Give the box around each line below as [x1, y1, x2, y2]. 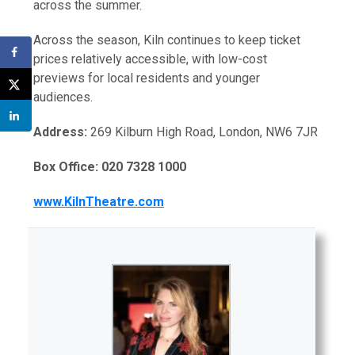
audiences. [33, 89, 94, 105]
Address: [33, 124, 88, 139]
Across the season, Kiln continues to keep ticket [33, 32, 301, 48]
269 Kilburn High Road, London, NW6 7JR [87, 124, 319, 139]
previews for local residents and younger [33, 70, 261, 86]
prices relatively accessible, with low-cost [33, 51, 268, 67]
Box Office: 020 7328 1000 [33, 158, 187, 174]
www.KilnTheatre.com [33, 193, 165, 209]
